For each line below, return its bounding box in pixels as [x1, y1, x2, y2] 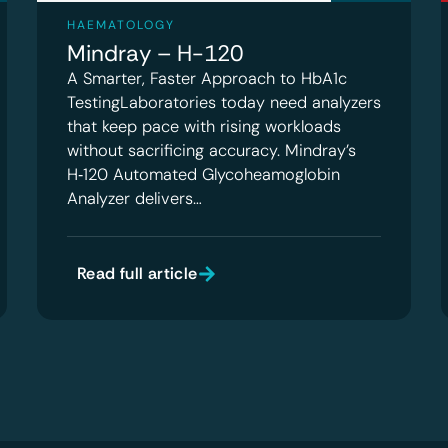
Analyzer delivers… [66, 188, 202, 210]
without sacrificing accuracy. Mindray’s [66, 140, 356, 162]
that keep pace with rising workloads [66, 116, 341, 138]
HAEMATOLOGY [66, 17, 175, 34]
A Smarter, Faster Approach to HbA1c [66, 68, 347, 90]
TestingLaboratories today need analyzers [66, 92, 381, 114]
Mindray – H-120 [66, 39, 243, 69]
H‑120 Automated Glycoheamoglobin [66, 164, 340, 186]
